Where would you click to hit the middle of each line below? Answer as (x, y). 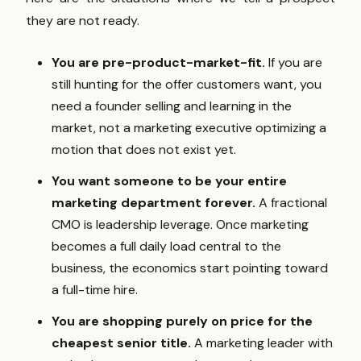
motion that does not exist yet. (144, 150)
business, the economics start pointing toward (190, 268)
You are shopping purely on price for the (182, 322)
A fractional (291, 203)
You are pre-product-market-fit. (158, 63)
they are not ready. (83, 21)
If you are (294, 63)
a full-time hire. (95, 290)
